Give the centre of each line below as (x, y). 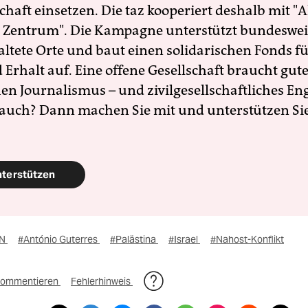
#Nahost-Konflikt (247, 239)
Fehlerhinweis (102, 281)
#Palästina (134, 239)
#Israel (184, 239)
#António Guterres (59, 239)
